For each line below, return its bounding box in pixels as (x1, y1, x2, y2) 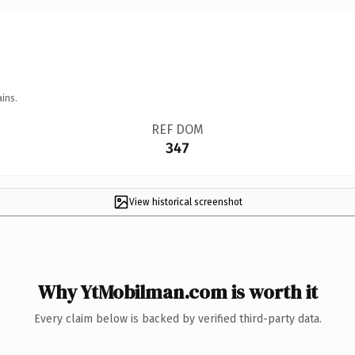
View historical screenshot (128, 196, 242, 208)
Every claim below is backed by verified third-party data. (33, 311, 322, 326)
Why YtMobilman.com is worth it (37, 278, 318, 305)
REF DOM (151, 121, 204, 137)
